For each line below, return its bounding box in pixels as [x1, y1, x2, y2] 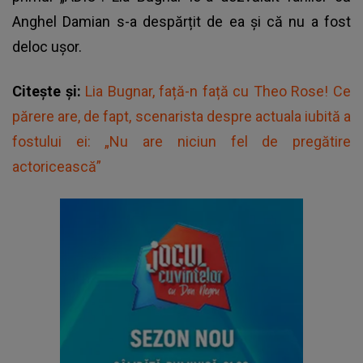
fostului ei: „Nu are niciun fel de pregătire [12, 132, 351, 150]
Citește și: [12, 82, 86, 100]
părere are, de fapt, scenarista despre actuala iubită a [12, 107, 351, 125]
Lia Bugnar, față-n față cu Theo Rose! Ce [85, 82, 352, 100]
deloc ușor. [12, 37, 88, 55]
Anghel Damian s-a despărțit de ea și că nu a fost [12, 12, 351, 30]
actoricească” [12, 157, 101, 175]
